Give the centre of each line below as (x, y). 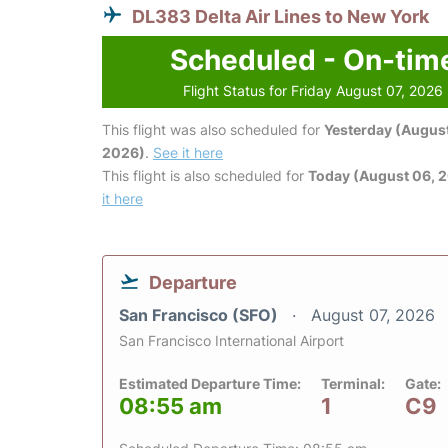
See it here (188, 153)
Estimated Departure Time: (210, 384)
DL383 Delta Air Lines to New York (280, 17)
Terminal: (353, 384)
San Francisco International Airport (231, 341)
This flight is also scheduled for (205, 176)
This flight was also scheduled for (213, 130)
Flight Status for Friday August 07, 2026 (313, 91)
